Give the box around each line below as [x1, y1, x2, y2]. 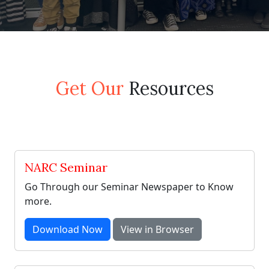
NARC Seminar [25, 160, 107, 175]
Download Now [32, 223, 103, 236]
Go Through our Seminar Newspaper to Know [25, 180, 234, 193]
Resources [123, 77, 214, 100]
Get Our [55, 77, 124, 100]
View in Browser [121, 223, 194, 236]
